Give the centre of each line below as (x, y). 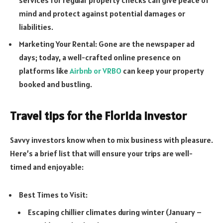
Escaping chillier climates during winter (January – (115, 212)
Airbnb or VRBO (96, 70)
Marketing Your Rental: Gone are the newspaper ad (107, 44)
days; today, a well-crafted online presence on (100, 57)
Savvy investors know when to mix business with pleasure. (111, 140)
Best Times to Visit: (53, 194)
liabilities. (36, 27)
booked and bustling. (56, 84)
